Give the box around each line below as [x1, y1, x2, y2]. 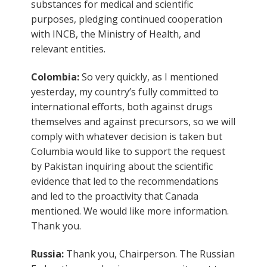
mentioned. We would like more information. [31, 204, 229, 218]
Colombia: [31, 70, 82, 83]
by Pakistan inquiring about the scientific [31, 159, 213, 173]
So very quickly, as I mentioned [82, 70, 218, 83]
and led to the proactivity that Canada [31, 189, 198, 203]
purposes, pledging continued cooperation [31, 12, 222, 26]
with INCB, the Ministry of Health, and [31, 27, 200, 41]
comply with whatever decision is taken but [31, 129, 222, 143]
